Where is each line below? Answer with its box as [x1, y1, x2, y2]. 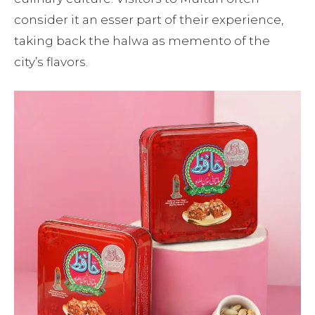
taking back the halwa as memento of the [14, 34, 270, 48]
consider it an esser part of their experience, [14, 13, 283, 27]
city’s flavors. [14, 55, 88, 69]
